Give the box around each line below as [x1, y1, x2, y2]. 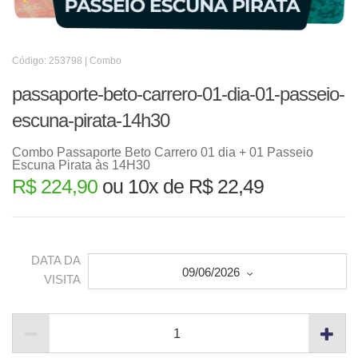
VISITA [44, 272, 81, 287]
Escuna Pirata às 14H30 [12, 158, 150, 172]
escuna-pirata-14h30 [12, 109, 169, 131]
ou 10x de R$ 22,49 [97, 175, 264, 197]
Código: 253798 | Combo [12, 55, 121, 66]
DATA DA [31, 253, 81, 268]
